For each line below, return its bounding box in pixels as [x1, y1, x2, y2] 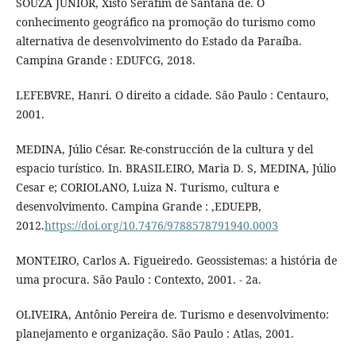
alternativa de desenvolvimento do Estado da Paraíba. [15, 33, 302, 49]
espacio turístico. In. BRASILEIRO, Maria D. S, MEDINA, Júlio [15, 161, 336, 176]
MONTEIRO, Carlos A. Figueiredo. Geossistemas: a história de [15, 253, 337, 269]
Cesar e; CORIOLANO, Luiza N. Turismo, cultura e [15, 180, 279, 195]
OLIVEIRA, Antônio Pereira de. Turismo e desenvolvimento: [15, 307, 329, 323]
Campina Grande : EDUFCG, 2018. [15, 52, 195, 68]
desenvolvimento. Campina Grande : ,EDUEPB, [15, 199, 261, 215]
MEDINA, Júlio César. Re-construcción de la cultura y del [15, 141, 313, 157]
